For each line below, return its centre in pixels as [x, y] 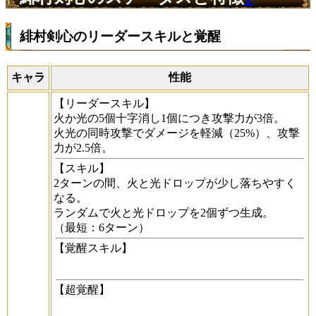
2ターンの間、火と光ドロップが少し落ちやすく [175, 183]
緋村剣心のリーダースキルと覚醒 [120, 37]
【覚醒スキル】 [93, 248]
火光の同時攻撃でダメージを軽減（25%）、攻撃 [177, 133]
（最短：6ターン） [102, 227]
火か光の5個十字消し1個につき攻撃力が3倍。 [169, 118]
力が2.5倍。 [83, 147]
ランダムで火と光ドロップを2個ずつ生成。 [164, 212]
